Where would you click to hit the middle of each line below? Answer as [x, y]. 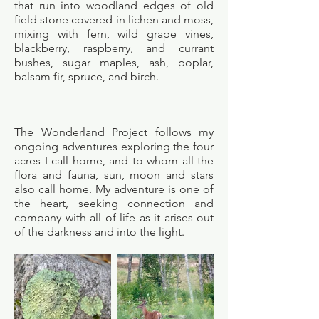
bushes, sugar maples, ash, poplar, [114, 62]
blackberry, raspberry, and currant [114, 48]
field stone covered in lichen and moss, [114, 20]
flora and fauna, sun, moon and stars [114, 175]
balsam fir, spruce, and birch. [87, 77]
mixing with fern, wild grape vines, [114, 34]
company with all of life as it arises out [114, 218]
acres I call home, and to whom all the [114, 161]
